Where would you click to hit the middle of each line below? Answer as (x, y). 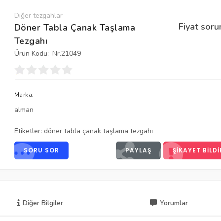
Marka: (24, 95)
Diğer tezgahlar (38, 16)
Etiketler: (29, 131)
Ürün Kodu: (31, 54)
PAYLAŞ (138, 150)
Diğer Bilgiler (43, 203)
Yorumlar (174, 203)
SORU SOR (41, 150)
